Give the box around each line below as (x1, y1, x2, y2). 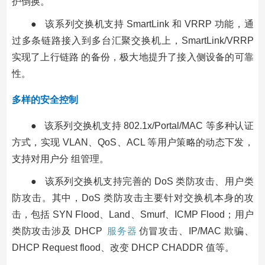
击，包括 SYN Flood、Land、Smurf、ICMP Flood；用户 (11, 209, 254, 219)
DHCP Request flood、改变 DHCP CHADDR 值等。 (11, 242, 234, 253)
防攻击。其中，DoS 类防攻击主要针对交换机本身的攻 (11, 192, 254, 203)
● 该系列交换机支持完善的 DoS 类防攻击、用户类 (30, 176, 254, 186)
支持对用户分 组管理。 (11, 153, 109, 164)
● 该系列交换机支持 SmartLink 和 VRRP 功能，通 (30, 18, 254, 29)
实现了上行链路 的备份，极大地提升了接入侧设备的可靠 (11, 51, 254, 62)
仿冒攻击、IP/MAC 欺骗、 (138, 225, 254, 236)
